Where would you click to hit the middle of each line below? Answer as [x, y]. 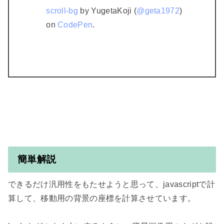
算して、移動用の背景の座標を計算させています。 [102, 198]
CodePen [75, 25]
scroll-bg [62, 11]
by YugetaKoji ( [107, 11]
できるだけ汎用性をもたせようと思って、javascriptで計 [111, 184]
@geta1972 [158, 11]
